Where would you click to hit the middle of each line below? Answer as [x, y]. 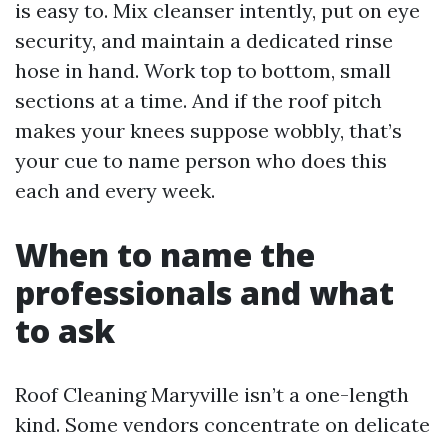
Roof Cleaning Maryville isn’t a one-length [212, 394]
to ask [65, 330]
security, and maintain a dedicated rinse [204, 40]
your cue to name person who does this [201, 160]
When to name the [165, 254]
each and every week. [115, 190]
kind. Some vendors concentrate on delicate [222, 424]
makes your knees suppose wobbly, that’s [208, 130]
